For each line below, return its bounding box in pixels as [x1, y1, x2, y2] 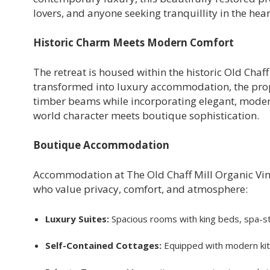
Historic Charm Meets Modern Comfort [33, 35, 234, 49]
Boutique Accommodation [33, 137, 169, 152]
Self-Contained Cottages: [45, 239, 164, 251]
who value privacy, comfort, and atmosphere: [33, 181, 248, 196]
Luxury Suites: [45, 212, 111, 225]
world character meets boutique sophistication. [33, 108, 259, 122]
